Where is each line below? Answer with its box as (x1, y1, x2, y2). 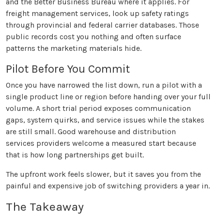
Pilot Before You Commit (6, 62, 130, 76)
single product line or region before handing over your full (6, 92, 211, 102)
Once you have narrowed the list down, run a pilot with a (6, 80, 202, 90)
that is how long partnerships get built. (6, 150, 144, 160)
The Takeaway (6, 200, 84, 214)
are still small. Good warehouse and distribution (6, 127, 176, 137)
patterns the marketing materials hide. (6, 44, 141, 53)
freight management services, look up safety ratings (6, 9, 189, 18)
